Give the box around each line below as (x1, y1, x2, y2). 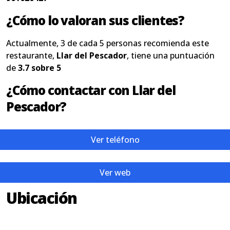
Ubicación (6, 187, 77, 208)
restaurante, (6, 50, 56, 61)
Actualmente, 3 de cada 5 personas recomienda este (6, 37, 209, 49)
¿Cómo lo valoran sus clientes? (6, 12, 184, 29)
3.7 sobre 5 (18, 62, 61, 73)
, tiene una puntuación (127, 50, 215, 61)
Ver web (100, 167, 130, 178)
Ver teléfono (90, 134, 140, 145)
